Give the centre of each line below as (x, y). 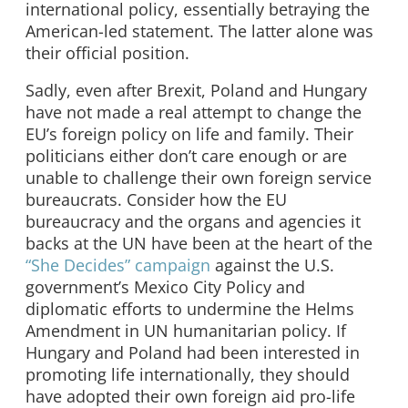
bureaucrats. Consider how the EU (156, 200)
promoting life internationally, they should (188, 375)
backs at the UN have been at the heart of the (199, 244)
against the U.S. (272, 265)
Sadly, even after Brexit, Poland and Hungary (196, 91)
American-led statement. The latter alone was (199, 31)
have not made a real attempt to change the (194, 112)
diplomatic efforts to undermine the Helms (190, 309)
